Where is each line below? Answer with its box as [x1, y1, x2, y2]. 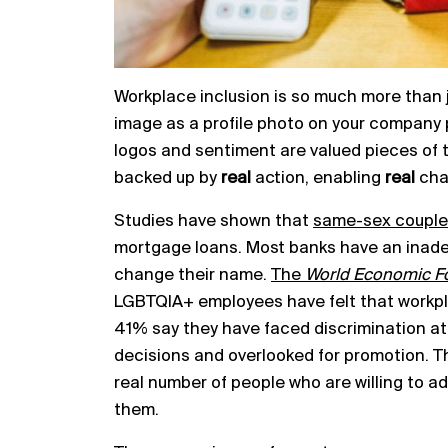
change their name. [114, 265, 267, 285]
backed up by [114, 168, 217, 188]
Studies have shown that [114, 211, 309, 231]
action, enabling [255, 168, 381, 188]
